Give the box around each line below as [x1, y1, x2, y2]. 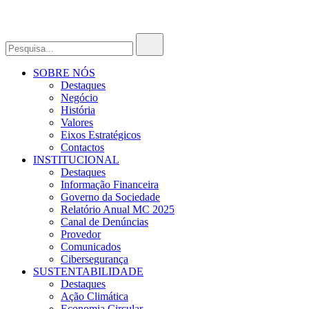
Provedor [61, 228, 101, 240]
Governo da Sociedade [61, 191, 160, 203]
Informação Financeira [61, 179, 159, 190]
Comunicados [61, 241, 121, 252]
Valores [61, 117, 93, 128]
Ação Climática [61, 290, 128, 302]
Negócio [61, 92, 98, 103]
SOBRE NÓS [33, 67, 95, 79]
